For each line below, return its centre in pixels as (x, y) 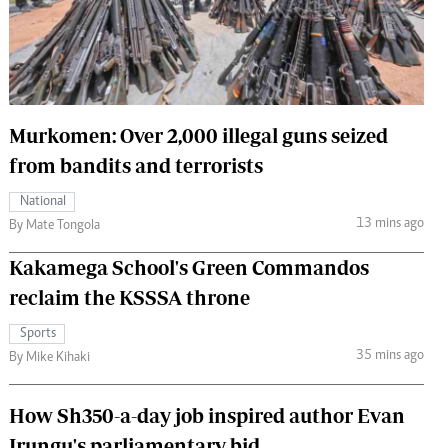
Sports (38, 333)
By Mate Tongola (54, 225)
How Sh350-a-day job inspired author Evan (207, 415)
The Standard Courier (218, 22)
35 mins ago (389, 356)
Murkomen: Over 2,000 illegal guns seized (198, 135)
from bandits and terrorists (136, 165)
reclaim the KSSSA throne (129, 297)
